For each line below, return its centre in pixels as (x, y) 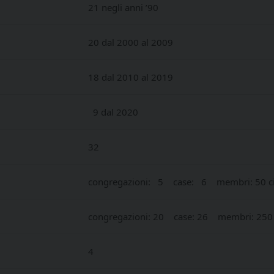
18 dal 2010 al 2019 (131, 77)
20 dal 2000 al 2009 (131, 42)
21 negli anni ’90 (123, 7)
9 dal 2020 (113, 112)
